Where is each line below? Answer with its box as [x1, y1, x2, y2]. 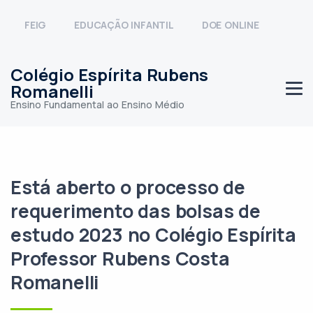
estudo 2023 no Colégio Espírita [10, 222, 296, 247]
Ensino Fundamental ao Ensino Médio [10, 98, 184, 111]
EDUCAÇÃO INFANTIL [74, 18, 174, 31]
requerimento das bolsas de [10, 198, 261, 224]
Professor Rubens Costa [10, 246, 230, 271]
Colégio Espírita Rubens [10, 63, 208, 86]
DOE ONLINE [201, 18, 259, 31]
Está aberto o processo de [10, 175, 245, 200]
